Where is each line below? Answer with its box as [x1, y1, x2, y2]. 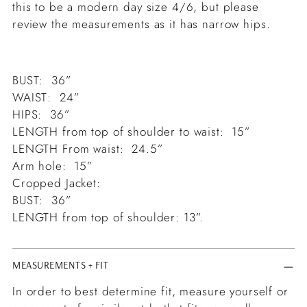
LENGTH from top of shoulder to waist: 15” [12, 123, 251, 140]
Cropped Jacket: [12, 174, 101, 191]
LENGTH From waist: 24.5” [12, 140, 172, 157]
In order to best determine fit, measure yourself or [12, 282, 288, 299]
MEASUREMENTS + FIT [12, 258, 109, 271]
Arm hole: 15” [12, 157, 101, 174]
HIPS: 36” [12, 106, 71, 123]
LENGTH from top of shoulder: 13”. [12, 208, 204, 225]
